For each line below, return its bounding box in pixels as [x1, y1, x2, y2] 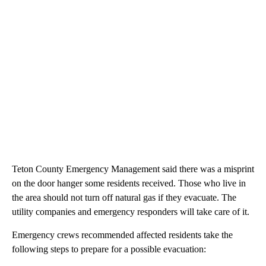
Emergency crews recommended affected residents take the [12, 229, 233, 240]
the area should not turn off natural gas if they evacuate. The [12, 192, 236, 202]
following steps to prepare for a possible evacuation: [12, 243, 206, 254]
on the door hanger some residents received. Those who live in [12, 178, 246, 188]
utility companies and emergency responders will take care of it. [12, 206, 249, 217]
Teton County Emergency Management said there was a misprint [12, 163, 254, 174]
